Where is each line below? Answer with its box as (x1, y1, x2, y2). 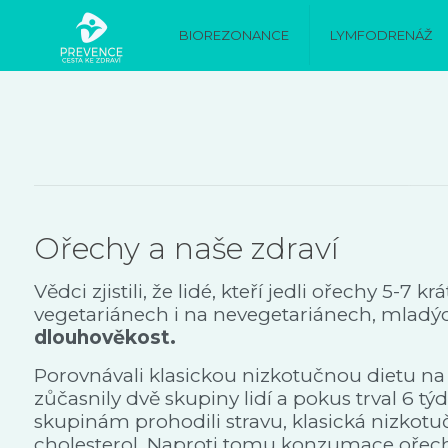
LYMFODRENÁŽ (330, 27, 432, 43)
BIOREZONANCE (179, 27, 289, 43)
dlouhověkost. (34, 326, 176, 349)
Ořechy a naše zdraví (34, 230, 339, 267)
